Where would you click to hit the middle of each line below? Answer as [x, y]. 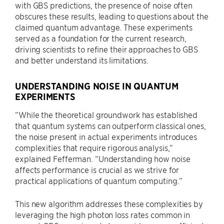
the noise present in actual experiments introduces [106, 136]
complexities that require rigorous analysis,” [94, 147]
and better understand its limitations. [82, 60]
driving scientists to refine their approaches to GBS [106, 49]
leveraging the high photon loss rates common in [103, 214]
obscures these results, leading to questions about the [112, 16]
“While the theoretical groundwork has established [106, 114]
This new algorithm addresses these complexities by [109, 203]
